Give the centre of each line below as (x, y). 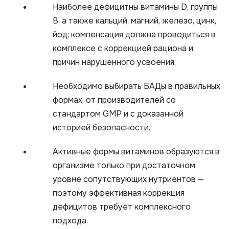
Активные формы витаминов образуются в (136, 152)
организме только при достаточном (124, 166)
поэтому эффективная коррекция (119, 193)
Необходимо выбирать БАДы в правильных (136, 86)
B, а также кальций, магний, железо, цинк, (134, 21)
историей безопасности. (101, 128)
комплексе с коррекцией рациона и (123, 49)
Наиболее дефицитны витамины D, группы (135, 7)
